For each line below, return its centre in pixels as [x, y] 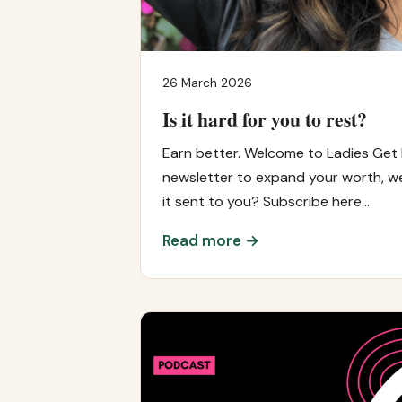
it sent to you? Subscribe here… [266, 201]
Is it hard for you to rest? [265, 118]
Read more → [211, 240]
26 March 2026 [207, 83]
